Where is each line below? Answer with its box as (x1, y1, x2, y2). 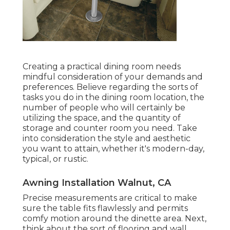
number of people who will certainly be (23, 102, 185, 112)
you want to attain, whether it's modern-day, (23, 143, 204, 154)
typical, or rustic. (23, 154, 88, 164)
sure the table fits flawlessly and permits (23, 203, 188, 213)
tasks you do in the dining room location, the (23, 92, 204, 102)
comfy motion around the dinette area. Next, (23, 213, 206, 223)
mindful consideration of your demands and (23, 71, 203, 82)
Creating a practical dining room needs (23, 61, 181, 71)
